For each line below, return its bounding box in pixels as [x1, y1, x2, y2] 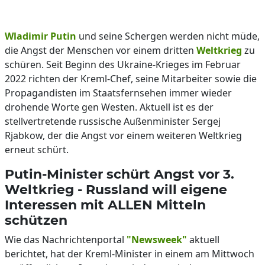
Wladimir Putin [5, 30, 76, 43]
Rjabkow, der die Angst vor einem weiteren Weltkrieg [5, 129, 242, 142]
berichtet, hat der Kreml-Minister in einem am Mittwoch [5, 247, 254, 260]
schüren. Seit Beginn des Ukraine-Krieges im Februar [5, 58, 241, 71]
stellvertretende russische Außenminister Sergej [5, 115, 221, 128]
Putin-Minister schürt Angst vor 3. [5, 166, 234, 182]
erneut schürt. [5, 143, 69, 156]
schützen [5, 212, 67, 228]
